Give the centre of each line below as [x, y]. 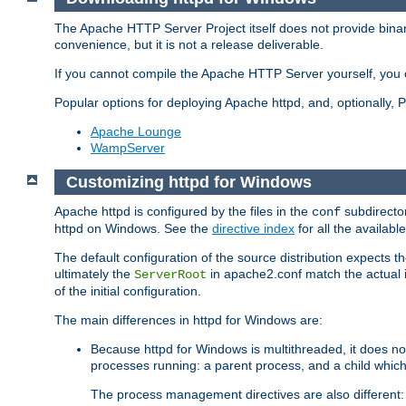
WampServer [128, 148]
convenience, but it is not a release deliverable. [189, 45]
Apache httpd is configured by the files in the [183, 212]
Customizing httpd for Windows [188, 182]
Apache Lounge [136, 132]
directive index [253, 229]
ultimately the [94, 274]
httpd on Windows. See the [133, 229]
